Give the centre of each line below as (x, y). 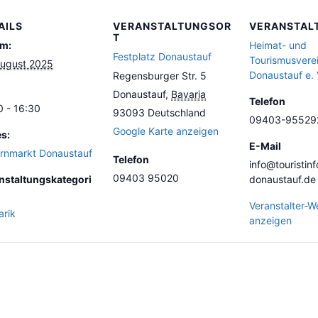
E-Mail (265, 146)
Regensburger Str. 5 (160, 76)
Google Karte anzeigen (166, 131)
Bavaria (188, 94)
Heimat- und (278, 45)
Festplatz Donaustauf (162, 56)
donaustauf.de (283, 179)
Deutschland (177, 113)
